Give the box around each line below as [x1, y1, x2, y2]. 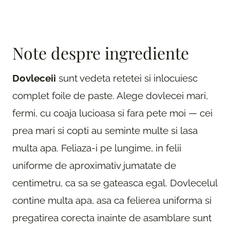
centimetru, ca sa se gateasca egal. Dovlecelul [12, 177, 217, 188]
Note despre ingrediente [12, 41, 189, 64]
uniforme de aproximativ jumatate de [12, 159, 176, 171]
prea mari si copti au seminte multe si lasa [12, 124, 198, 136]
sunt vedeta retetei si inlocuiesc [56, 72, 198, 84]
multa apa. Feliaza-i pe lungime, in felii [12, 142, 181, 154]
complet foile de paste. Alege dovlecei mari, [12, 89, 208, 101]
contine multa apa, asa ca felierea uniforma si [12, 194, 212, 206]
